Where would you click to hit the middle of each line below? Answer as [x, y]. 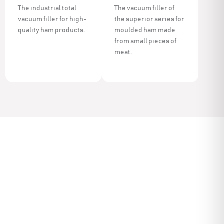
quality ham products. [52, 30]
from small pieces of [145, 41]
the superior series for [149, 19]
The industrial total [47, 8]
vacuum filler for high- [53, 19]
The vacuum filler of [144, 8]
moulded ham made [145, 30]
